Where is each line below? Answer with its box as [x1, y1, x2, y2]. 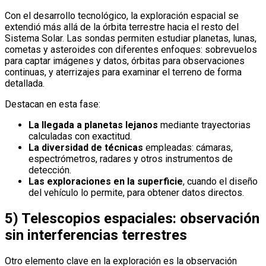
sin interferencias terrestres [5, 227, 187, 244]
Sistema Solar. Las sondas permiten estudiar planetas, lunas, [5, 33, 256, 45]
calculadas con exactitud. [28, 131, 132, 142]
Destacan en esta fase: [5, 99, 100, 110]
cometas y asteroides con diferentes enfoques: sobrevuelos [5, 44, 257, 56]
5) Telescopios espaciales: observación [5, 210, 259, 227]
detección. [28, 164, 71, 176]
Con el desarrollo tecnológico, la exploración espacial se [5, 10, 239, 22]
